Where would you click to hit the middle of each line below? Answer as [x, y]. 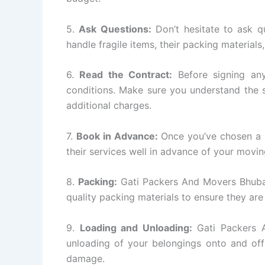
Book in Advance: [117, 136]
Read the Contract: [126, 75]
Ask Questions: [115, 29]
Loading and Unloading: [136, 227]
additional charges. [109, 106]
